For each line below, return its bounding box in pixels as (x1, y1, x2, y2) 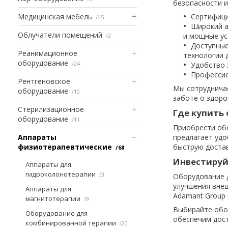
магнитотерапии (25, 193, 80, 203)
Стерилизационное (18, 104, 84, 114)
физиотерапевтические (18, 141, 112, 152)
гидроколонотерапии (25, 169, 96, 179)
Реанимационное (18, 48, 77, 58)
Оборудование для (25, 208, 88, 218)
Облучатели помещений (18, 30, 102, 40)
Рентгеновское (18, 76, 70, 86)
